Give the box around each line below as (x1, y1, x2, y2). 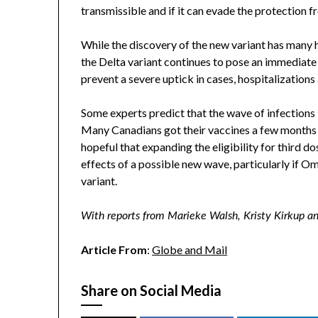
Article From (81, 243, 148, 257)
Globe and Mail (152, 243, 228, 257)
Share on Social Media (81, 282, 222, 300)
